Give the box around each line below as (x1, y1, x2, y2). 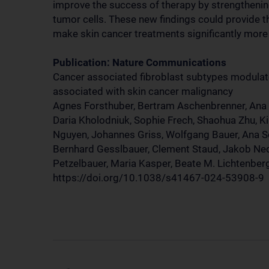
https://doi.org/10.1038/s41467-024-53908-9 (53, 172, 264, 184)
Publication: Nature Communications (53, 56, 226, 68)
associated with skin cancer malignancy (53, 85, 233, 97)
